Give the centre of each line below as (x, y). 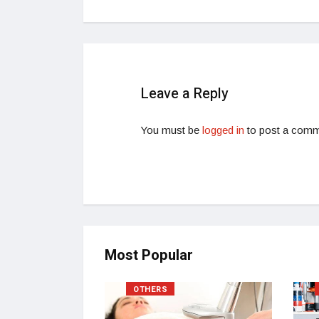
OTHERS (151, 289)
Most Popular (149, 255)
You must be (171, 130)
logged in (223, 130)
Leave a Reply (184, 93)
